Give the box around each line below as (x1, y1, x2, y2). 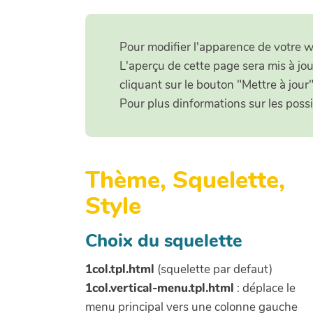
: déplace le (234, 280, 296, 297)
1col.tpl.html (85, 261, 154, 278)
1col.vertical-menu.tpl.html (85, 280, 234, 297)
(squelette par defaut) (154, 261, 272, 278)
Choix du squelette (85, 228, 242, 254)
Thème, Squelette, (85, 164, 285, 197)
